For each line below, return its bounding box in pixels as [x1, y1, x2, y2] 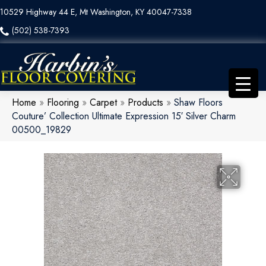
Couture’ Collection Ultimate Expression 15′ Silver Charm [12, 109, 236, 123]
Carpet [90, 96, 117, 110]
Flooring [47, 96, 79, 110]
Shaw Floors [174, 96, 223, 110]
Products [128, 96, 163, 110]
